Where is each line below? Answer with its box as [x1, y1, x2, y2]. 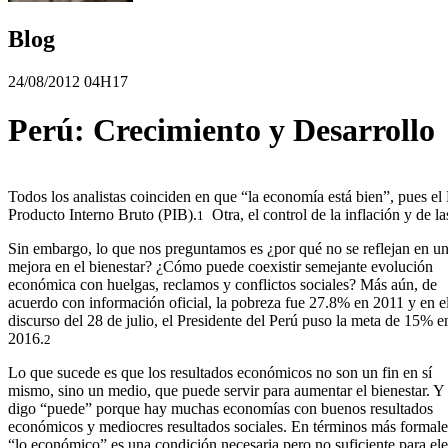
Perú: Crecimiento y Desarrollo [8, 112, 435, 149]
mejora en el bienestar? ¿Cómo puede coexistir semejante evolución [8, 257, 433, 275]
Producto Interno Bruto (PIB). [8, 205, 197, 223]
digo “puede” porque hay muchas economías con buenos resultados [8, 399, 433, 417]
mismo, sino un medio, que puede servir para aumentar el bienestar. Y [8, 381, 445, 399]
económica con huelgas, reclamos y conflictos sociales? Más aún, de [8, 275, 437, 293]
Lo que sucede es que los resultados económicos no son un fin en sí [8, 363, 432, 381]
